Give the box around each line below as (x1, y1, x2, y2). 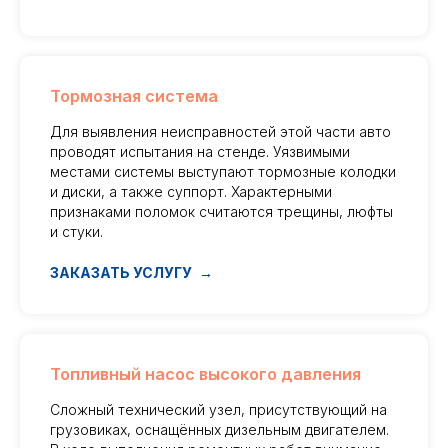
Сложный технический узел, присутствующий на (50, 401, 387, 419)
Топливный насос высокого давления (50, 364, 361, 385)
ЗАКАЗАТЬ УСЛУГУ (50, 264, 192, 282)
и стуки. (50, 223, 103, 241)
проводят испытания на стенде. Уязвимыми (50, 143, 350, 161)
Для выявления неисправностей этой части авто (50, 123, 391, 141)
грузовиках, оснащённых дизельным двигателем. (50, 421, 389, 439)
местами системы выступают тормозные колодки (50, 163, 396, 181)
